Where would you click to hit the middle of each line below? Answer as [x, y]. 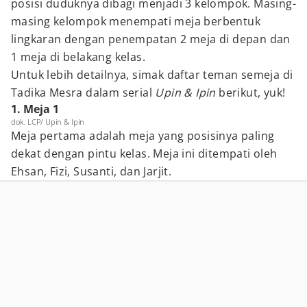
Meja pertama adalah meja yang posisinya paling [143, 136]
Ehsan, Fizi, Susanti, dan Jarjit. [91, 171]
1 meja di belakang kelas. [78, 57]
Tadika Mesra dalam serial [83, 93]
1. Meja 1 [35, 109]
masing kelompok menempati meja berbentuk [136, 21]
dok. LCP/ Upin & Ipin [48, 122]
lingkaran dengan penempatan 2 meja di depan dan [151, 39]
